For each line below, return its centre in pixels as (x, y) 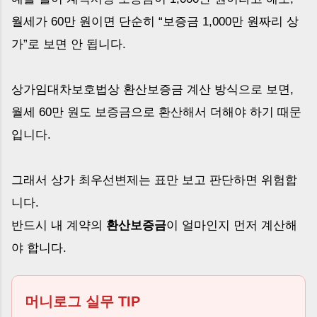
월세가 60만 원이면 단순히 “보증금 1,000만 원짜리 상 (155, 21)
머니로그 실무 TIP (82, 301)
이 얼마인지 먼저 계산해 (232, 225)
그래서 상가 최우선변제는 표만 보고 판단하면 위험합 (154, 180)
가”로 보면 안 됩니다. (69, 44)
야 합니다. (39, 248)
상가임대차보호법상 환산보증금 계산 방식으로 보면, (152, 89)
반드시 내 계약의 (59, 225)
